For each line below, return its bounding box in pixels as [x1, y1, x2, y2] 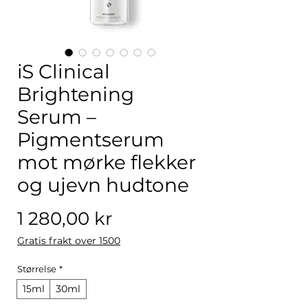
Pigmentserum [17, 128, 164, 151]
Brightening [17, 82, 134, 106]
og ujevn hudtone [17, 173, 189, 197]
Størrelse [17, 263, 56, 274]
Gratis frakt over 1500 [17, 234, 120, 247]
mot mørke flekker [17, 151, 196, 174]
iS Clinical [17, 60, 110, 83]
